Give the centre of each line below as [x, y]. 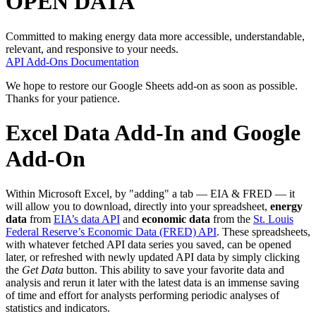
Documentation [105, 61]
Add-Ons [47, 61]
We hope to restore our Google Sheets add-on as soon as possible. [152, 85]
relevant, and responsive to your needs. [92, 49]
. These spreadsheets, [263, 231]
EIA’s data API [87, 219]
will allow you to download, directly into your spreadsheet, [138, 206]
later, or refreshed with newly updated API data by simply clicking [153, 257]
